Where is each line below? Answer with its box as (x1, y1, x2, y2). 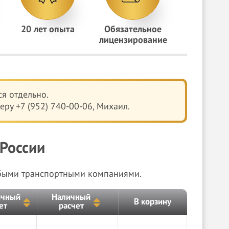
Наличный (52, 192, 91, 202)
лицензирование (99, 35, 167, 45)
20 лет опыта (20, 24, 75, 35)
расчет (58, 201, 84, 211)
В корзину (133, 197, 171, 207)
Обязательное (104, 24, 162, 35)
